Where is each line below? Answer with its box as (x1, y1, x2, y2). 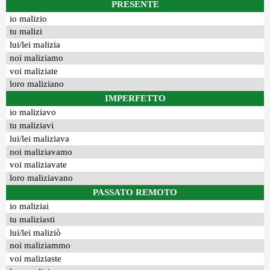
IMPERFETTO (104, 93, 166, 103)
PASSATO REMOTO (93, 187, 177, 197)
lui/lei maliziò (10, 227, 61, 237)
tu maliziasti (10, 214, 55, 224)
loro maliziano (10, 79, 64, 89)
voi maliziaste (10, 254, 62, 264)
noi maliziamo (10, 52, 64, 63)
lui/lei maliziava (10, 133, 70, 143)
